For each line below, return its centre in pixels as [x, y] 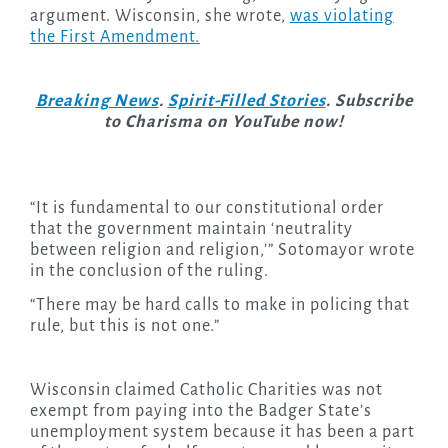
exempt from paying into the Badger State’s [200, 411]
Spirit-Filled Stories [246, 101]
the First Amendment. [114, 37]
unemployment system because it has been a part [222, 432]
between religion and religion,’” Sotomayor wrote [222, 250]
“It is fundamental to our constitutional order [206, 208]
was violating [341, 16]
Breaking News [97, 101]
